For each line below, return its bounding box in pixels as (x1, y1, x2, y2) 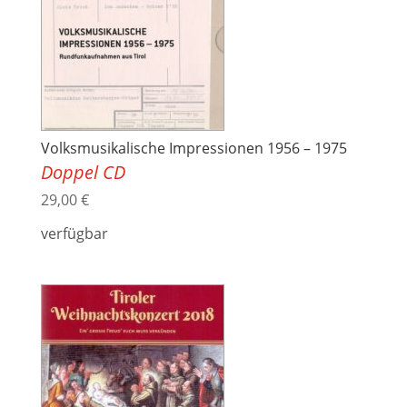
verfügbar (40, 223, 108, 244)
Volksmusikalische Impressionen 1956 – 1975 (40, 138, 347, 159)
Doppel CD (40, 160, 125, 185)
